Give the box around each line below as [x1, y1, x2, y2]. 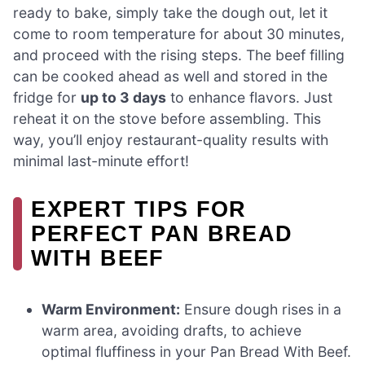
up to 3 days [81, 89, 166, 107]
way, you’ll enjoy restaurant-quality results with [13, 131, 328, 149]
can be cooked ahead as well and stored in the [13, 68, 328, 86]
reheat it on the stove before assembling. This [13, 110, 321, 128]
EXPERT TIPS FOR [31, 196, 247, 222]
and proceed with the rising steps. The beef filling [13, 46, 345, 64]
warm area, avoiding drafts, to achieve [42, 322, 302, 340]
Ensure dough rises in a [180, 301, 342, 319]
